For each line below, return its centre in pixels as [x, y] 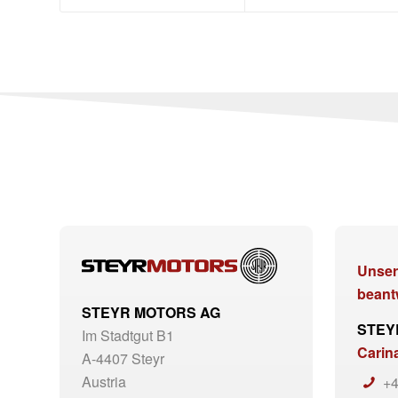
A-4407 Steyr [123, 358]
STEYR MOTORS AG [151, 312]
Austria [104, 381]
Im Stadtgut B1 [128, 335]
